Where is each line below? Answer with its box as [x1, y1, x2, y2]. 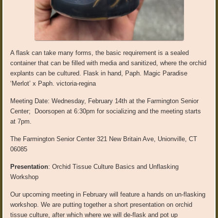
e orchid [184, 59, 207, 67]
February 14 [88, 97, 122, 105]
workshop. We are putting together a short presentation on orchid [10, 200, 193, 208]
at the [127, 97, 147, 105]
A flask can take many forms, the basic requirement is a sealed [10, 49, 189, 56]
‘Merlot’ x [10, 79, 38, 87]
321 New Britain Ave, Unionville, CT [97, 135, 198, 143]
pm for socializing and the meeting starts [86, 107, 201, 115]
